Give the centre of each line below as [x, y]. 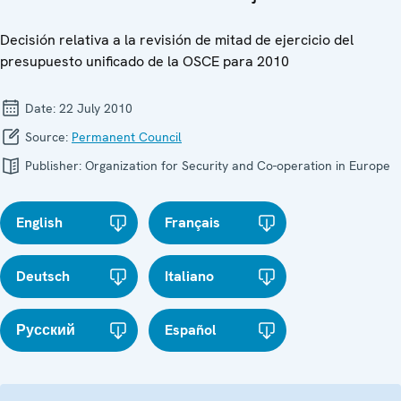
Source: [47, 137]
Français [193, 222]
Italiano [190, 276]
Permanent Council [127, 137]
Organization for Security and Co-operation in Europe [238, 165]
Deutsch [43, 276]
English [39, 222]
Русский [46, 329]
